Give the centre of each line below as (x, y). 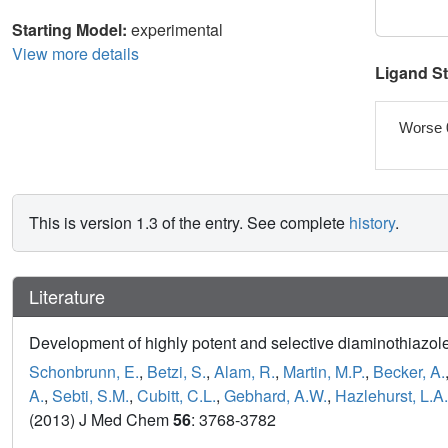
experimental (177, 29)
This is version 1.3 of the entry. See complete (189, 223)
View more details (75, 53)
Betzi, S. (176, 372)
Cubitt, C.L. (176, 396)
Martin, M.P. (324, 372)
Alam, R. (244, 372)
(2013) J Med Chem (101, 420)
